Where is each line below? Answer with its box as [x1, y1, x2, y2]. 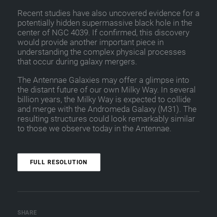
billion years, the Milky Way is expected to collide [17, 94, 191, 104]
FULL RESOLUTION [30, 158, 88, 166]
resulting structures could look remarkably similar [17, 114, 195, 124]
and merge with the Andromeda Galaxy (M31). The [17, 104, 197, 114]
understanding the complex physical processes [17, 47, 186, 57]
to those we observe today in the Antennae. [17, 124, 171, 133]
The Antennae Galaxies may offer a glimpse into [17, 75, 189, 85]
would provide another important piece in [17, 37, 164, 47]
